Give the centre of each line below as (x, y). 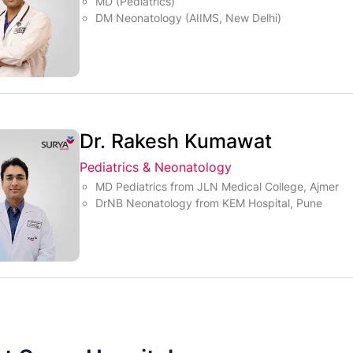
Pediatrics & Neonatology (156, 167)
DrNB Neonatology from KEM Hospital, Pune (209, 203)
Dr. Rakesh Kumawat (176, 141)
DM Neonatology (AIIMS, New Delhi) (189, 18)
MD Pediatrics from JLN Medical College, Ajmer (217, 186)
